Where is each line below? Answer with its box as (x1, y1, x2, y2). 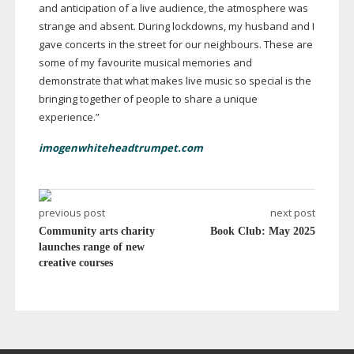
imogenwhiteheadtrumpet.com (38, 141, 203, 156)
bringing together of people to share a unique (38, 92, 258, 107)
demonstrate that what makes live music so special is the (38, 73, 311, 88)
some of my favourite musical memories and (38, 55, 252, 70)
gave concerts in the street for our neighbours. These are (38, 37, 313, 52)
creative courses (38, 257, 113, 269)
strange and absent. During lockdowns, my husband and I (38, 19, 314, 34)
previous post (38, 205, 105, 220)
